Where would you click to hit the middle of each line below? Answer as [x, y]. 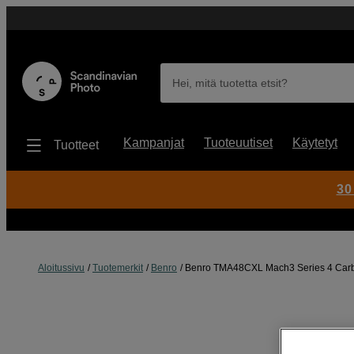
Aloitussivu [61, 268]
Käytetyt [315, 143]
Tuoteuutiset [238, 143]
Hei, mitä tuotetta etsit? [230, 83]
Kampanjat [154, 143]
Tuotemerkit [118, 268]
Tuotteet [76, 145]
